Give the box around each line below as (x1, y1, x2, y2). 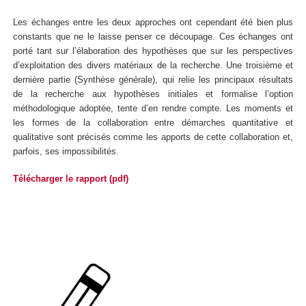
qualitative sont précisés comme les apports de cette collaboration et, (13, 131, 293, 142)
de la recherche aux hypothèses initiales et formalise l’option (13, 88, 293, 99)
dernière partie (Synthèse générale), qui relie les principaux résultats (13, 74, 293, 85)
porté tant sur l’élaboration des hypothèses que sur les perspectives (13, 45, 293, 56)
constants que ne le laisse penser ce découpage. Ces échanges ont (13, 31, 293, 42)
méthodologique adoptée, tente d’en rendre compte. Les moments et (13, 102, 293, 113)
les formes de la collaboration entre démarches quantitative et (13, 117, 293, 128)
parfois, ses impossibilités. (13, 145, 119, 156)
